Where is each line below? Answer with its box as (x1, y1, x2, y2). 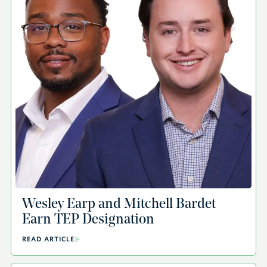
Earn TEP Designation (22, 212, 154, 227)
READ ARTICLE (22, 235, 74, 243)
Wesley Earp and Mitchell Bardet (22, 197, 216, 212)
